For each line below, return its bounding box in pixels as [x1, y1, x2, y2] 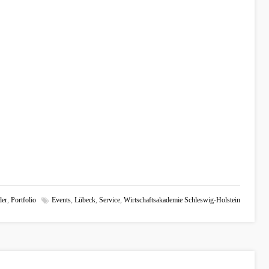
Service [99, 196, 120, 204]
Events [52, 196, 71, 204]
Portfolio [11, 196, 36, 204]
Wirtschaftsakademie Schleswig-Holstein [124, 196, 240, 204]
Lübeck [74, 196, 95, 204]
